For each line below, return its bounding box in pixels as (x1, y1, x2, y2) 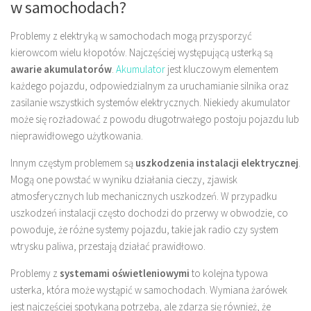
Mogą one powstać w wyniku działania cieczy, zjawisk (10, 172, 237, 186)
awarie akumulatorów (10, 62, 112, 76)
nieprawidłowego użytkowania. (10, 128, 143, 142)
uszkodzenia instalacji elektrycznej (135, 155, 299, 169)
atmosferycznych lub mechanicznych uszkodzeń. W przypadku (10, 189, 277, 203)
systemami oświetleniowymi (60, 266, 190, 280)
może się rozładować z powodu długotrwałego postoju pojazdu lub (10, 112, 299, 126)
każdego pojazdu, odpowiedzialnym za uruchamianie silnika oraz (10, 78, 289, 92)
